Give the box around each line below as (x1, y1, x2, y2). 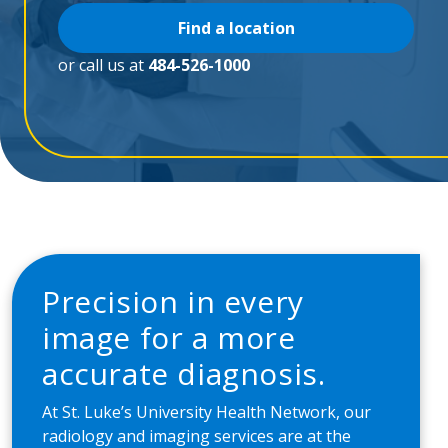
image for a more (42, 317, 296, 358)
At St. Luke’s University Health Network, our (42, 401, 371, 423)
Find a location (177, 17, 295, 39)
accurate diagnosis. (42, 353, 326, 394)
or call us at (58, 54, 148, 76)
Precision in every (42, 281, 304, 322)
